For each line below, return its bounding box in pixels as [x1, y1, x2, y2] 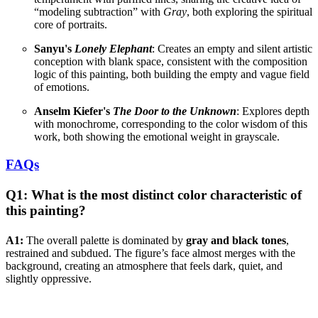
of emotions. [34, 81, 89, 94]
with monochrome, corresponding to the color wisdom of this [34, 118, 307, 131]
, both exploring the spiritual [187, 6, 312, 18]
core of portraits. [34, 18, 107, 31]
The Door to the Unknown [113, 105, 236, 118]
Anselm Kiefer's [34, 105, 113, 118]
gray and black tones [186, 234, 286, 246]
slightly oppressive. [6, 272, 92, 285]
